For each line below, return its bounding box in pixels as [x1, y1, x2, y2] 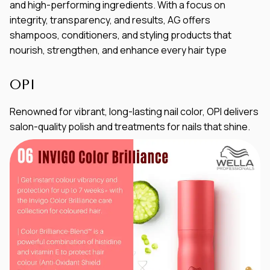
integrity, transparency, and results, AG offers [10, 13, 210, 27]
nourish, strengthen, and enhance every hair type [10, 43, 227, 57]
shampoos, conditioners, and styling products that [10, 28, 231, 42]
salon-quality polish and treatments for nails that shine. [10, 119, 250, 133]
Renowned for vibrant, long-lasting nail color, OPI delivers [10, 104, 259, 118]
